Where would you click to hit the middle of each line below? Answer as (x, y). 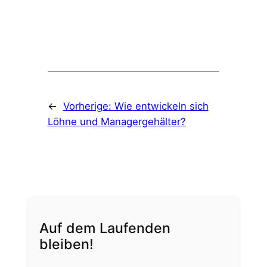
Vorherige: (89, 106)
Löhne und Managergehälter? (117, 122)
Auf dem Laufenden (105, 228)
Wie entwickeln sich (161, 106)
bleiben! (67, 244)
